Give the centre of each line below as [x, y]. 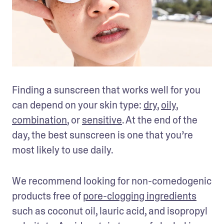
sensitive [102, 120]
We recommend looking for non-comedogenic [112, 181]
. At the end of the [160, 120]
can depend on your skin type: [78, 105]
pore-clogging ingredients [140, 196]
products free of [47, 196]
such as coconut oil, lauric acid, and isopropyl [110, 211]
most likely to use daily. [63, 150]
